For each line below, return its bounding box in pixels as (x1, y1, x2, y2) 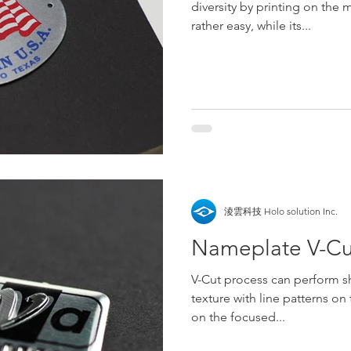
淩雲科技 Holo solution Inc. (224, 204, 338, 217)
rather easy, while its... (191, 17, 311, 33)
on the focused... (191, 309, 285, 324)
